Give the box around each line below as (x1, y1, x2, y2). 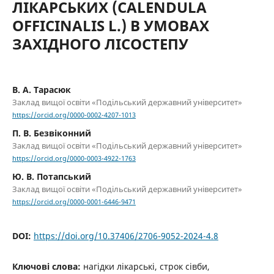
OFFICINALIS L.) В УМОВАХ (12, 15, 209, 35)
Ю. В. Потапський (12, 171, 91, 183)
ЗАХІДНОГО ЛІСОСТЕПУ (12, 33, 188, 54)
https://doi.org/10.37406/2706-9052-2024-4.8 (33, 229, 218, 242)
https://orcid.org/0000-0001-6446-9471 (12, 198, 136, 207)
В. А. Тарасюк (12, 83, 71, 95)
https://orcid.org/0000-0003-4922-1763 (12, 154, 136, 163)
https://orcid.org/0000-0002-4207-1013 (12, 111, 136, 120)
